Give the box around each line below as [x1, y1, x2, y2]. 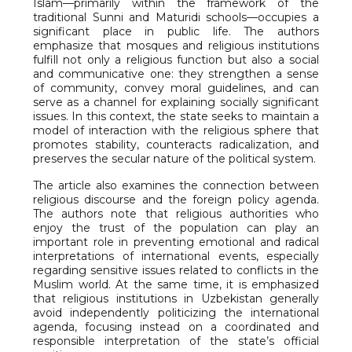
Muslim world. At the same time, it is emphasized [33, 277, 319, 292]
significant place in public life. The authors [33, 24, 319, 39]
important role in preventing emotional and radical [33, 235, 319, 250]
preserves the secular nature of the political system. [33, 152, 316, 167]
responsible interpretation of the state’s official [33, 334, 319, 349]
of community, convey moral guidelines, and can [33, 81, 319, 96]
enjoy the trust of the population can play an [33, 221, 319, 236]
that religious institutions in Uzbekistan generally [33, 291, 319, 306]
